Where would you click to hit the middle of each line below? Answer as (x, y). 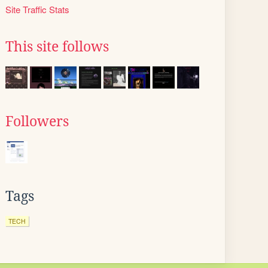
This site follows (57, 47)
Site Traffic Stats (37, 9)
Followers (37, 121)
